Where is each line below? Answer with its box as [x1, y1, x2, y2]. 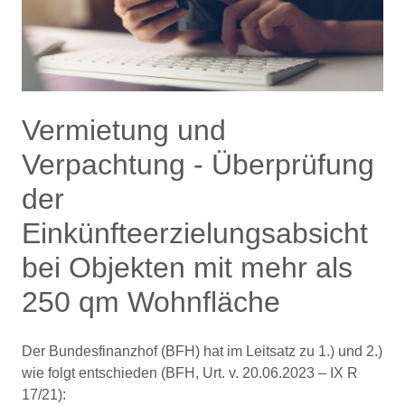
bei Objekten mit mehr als [22, 251, 353, 284]
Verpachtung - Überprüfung [22, 148, 374, 181]
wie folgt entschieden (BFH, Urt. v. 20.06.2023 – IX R [22, 365, 358, 381]
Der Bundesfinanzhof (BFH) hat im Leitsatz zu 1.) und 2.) [22, 344, 382, 359]
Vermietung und [22, 114, 226, 146]
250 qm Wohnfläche [22, 286, 280, 318]
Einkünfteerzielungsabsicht [22, 217, 368, 250]
